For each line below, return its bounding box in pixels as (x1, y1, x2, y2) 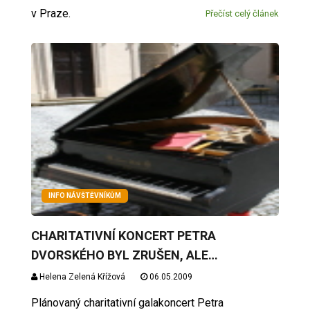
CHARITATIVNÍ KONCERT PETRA (30, 228, 216, 243)
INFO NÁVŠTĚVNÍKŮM (48, 191, 121, 199)
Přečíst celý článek (206, 8, 280, 19)
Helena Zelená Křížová (37, 271, 125, 282)
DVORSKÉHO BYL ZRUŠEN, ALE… (30, 247, 218, 262)
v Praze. (30, 6, 73, 20)
